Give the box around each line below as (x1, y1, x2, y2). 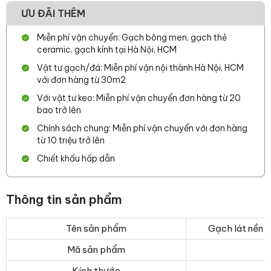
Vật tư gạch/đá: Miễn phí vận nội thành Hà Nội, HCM (37, 62, 244, 73)
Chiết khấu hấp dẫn (37, 153, 115, 164)
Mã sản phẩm (67, 244, 125, 255)
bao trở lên (37, 105, 81, 116)
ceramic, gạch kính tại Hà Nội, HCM (37, 44, 177, 55)
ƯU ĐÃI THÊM (21, 7, 85, 19)
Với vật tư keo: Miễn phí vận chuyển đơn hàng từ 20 (37, 93, 241, 103)
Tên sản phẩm (66, 223, 126, 234)
